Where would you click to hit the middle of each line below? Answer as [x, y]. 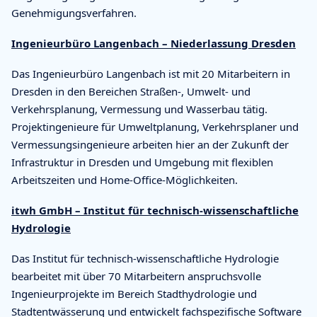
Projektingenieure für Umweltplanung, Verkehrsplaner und [155, 126]
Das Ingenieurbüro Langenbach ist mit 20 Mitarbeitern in [151, 73]
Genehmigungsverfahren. [74, 12]
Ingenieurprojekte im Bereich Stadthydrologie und [134, 293]
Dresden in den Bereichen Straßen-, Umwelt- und [131, 91]
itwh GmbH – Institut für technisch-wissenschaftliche [155, 210]
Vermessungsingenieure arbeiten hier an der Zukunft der [150, 144]
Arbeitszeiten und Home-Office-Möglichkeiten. [125, 179]
